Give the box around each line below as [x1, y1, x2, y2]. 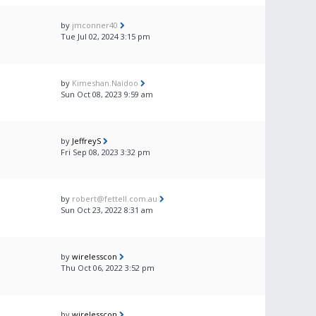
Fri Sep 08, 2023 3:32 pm [61, 147, 150, 157]
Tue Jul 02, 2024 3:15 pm [61, 31, 150, 42]
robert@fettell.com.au [72, 193, 157, 204]
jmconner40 [72, 20, 118, 30]
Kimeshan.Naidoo [72, 78, 138, 88]
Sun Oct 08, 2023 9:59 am [61, 89, 153, 99]
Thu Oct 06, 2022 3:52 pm [61, 262, 154, 273]
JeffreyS [72, 135, 101, 146]
